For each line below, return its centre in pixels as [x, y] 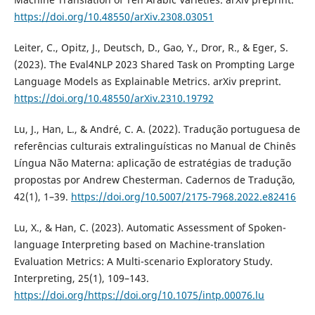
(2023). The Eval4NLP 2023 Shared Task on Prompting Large [154, 65]
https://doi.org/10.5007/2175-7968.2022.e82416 [183, 197]
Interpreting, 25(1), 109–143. [81, 278]
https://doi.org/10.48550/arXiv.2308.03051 [114, 17]
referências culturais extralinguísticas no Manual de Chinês [155, 146]
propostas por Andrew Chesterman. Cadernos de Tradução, [154, 180]
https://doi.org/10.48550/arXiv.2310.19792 [114, 98]
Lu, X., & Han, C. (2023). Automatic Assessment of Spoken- [150, 228]
